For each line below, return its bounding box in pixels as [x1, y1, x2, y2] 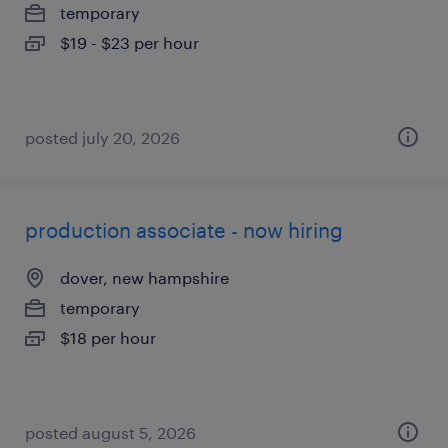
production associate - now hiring [25, 218, 343, 242]
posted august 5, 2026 [25, 423, 196, 442]
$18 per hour [60, 328, 156, 347]
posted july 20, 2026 [25, 128, 180, 147]
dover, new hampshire [60, 268, 229, 287]
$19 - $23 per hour [60, 33, 199, 52]
